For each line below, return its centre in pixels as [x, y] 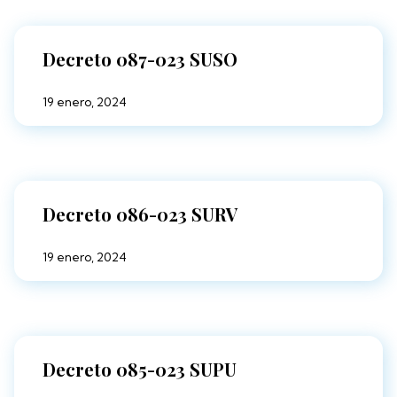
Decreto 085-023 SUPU [140, 370]
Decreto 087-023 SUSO [140, 59]
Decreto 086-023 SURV [140, 214]
